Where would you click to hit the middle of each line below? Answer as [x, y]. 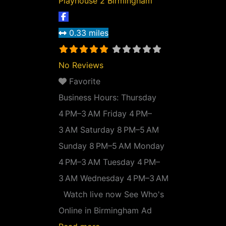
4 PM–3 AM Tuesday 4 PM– [109, 162]
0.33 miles [89, 33]
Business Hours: [90, 97]
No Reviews [81, 65]
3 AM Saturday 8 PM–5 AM [109, 130]
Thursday [139, 97]
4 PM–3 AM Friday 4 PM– [105, 114]
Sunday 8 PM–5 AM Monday [111, 146]
